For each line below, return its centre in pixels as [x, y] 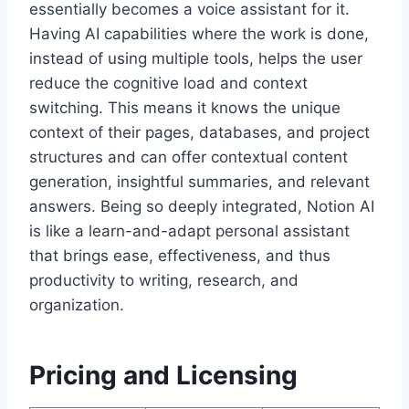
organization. [77, 305]
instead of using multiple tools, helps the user [196, 58]
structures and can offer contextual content [189, 157]
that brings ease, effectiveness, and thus [180, 256]
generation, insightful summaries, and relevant [199, 182]
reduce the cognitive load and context [168, 83]
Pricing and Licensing [163, 375]
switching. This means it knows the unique [185, 108]
